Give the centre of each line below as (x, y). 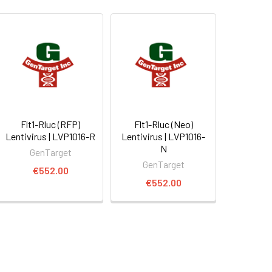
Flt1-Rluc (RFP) (51, 124)
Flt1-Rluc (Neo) (163, 124)
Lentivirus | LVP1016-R (51, 136)
